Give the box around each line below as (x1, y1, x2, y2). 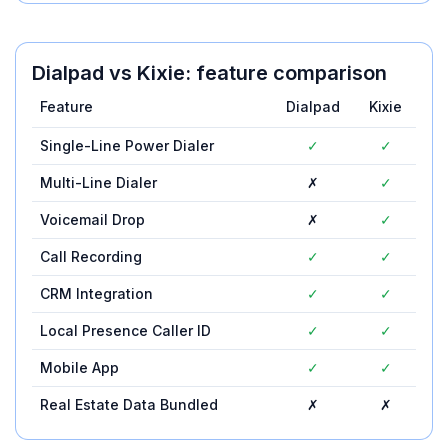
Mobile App (40, 359, 119, 376)
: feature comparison (185, 61, 387, 85)
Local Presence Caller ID (40, 322, 211, 339)
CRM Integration (40, 285, 153, 302)
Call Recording (40, 248, 142, 265)
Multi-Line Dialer (40, 174, 157, 191)
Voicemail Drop (40, 211, 145, 228)
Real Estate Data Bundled (40, 396, 218, 413)
